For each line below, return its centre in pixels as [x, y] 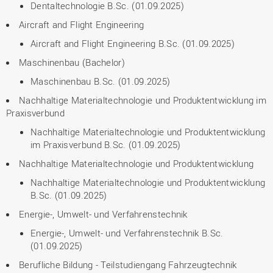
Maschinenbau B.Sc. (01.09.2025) [101, 81]
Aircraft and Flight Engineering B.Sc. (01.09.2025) [133, 43]
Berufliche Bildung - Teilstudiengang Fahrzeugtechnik [128, 264]
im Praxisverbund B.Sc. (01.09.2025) [106, 144]
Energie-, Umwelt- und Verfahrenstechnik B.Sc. [127, 233]
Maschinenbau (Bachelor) [72, 62]
